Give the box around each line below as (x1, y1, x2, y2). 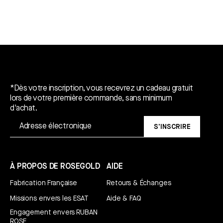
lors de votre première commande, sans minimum (10, 94, 172, 104)
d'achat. (10, 104, 37, 113)
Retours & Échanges (107, 179, 171, 188)
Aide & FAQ (107, 195, 141, 203)
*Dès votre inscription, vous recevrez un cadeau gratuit (10, 84, 193, 94)
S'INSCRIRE (153, 122, 191, 131)
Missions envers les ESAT (10, 195, 89, 203)
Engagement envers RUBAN (10, 209, 98, 217)
